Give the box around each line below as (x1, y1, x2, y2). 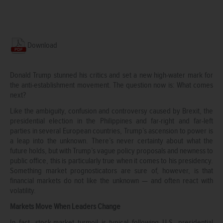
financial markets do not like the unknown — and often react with (10, 175, 213, 186)
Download (27, 40, 57, 50)
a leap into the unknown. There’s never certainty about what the (10, 135, 213, 146)
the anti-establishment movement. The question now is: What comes (10, 80, 213, 90)
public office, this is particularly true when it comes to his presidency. (10, 155, 213, 166)
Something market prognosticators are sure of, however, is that (10, 165, 213, 176)
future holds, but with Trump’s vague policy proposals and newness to (10, 145, 213, 156)
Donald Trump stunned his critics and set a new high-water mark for (10, 70, 213, 80)
